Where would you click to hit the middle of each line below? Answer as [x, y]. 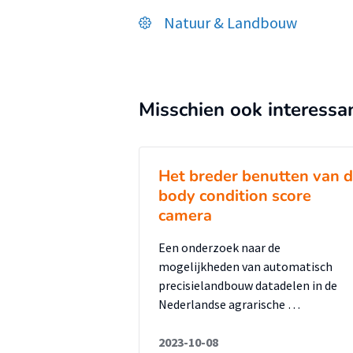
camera [185, 216]
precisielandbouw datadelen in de [248, 285]
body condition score [235, 196]
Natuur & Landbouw [230, 22]
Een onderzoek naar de [219, 247]
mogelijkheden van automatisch [245, 266]
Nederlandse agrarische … [229, 304]
